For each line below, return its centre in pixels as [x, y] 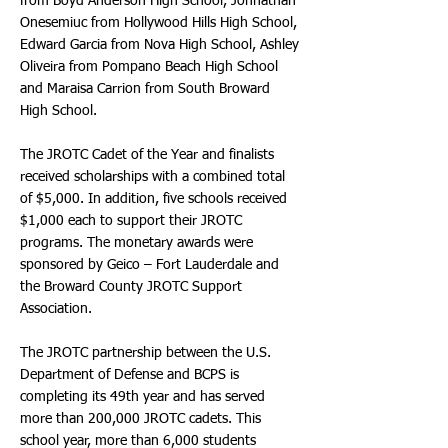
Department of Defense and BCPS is [129, 375]
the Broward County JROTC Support [131, 287]
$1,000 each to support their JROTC [131, 221]
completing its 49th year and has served [142, 397]
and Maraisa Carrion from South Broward [145, 89]
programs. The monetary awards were [136, 243]
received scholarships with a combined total [152, 177]
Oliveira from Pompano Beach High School [149, 67]
